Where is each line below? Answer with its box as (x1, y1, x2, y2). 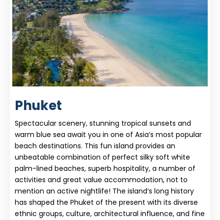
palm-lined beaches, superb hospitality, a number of (15, 163, 195, 173)
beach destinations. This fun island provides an (15, 140, 175, 151)
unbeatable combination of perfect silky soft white (15, 152, 190, 162)
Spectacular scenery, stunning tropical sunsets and (15, 118, 191, 128)
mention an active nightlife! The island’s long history (15, 186, 194, 196)
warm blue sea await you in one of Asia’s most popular (15, 129, 202, 139)
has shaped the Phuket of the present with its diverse (15, 197, 198, 207)
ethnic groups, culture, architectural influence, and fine (15, 208, 205, 219)
